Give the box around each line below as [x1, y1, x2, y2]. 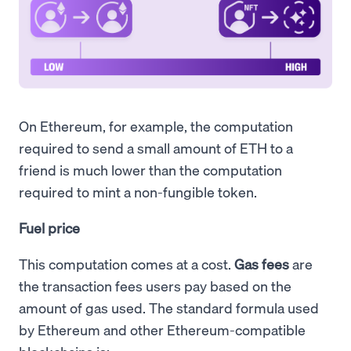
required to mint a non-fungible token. [19, 183, 260, 201]
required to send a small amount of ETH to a [19, 139, 293, 157]
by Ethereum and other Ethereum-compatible [19, 320, 306, 339]
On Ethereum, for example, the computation [19, 117, 293, 136]
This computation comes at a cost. [19, 255, 234, 273]
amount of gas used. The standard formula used [19, 299, 319, 317]
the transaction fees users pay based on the [19, 277, 291, 295]
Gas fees [234, 255, 289, 273]
